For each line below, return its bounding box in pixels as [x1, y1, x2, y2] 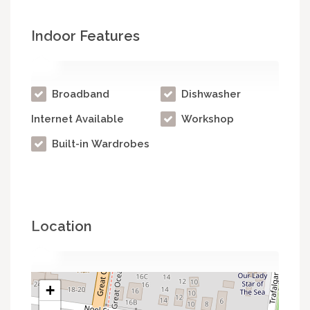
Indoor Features [31, 28, 140, 45]
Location [31, 218, 92, 235]
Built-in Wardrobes [49, 138, 149, 151]
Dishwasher [178, 88, 241, 101]
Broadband [49, 88, 109, 101]
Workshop [178, 113, 234, 126]
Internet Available [31, 113, 124, 126]
